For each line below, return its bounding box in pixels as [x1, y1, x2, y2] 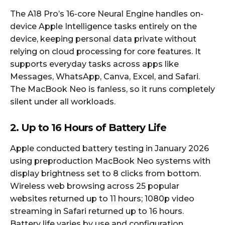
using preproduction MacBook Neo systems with [10, 156, 210, 166]
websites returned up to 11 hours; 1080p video [10, 193, 194, 203]
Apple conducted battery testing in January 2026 [10, 143, 209, 153]
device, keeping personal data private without [10, 34, 196, 44]
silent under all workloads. [10, 96, 116, 106]
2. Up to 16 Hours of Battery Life [10, 121, 166, 134]
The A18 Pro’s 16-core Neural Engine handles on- [10, 9, 203, 19]
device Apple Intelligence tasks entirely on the [10, 21, 197, 31]
